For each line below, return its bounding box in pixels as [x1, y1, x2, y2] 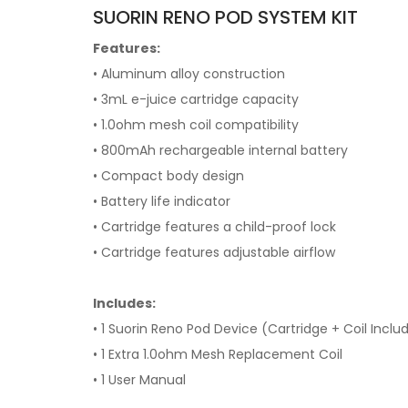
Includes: [93, 294, 156, 312]
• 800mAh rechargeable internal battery [93, 141, 348, 159]
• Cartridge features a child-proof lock [93, 218, 336, 236]
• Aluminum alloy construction [93, 65, 285, 83]
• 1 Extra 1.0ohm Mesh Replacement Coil [93, 345, 342, 363]
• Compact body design [93, 167, 244, 185]
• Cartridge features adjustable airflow [93, 243, 335, 261]
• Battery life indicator [93, 192, 230, 210]
